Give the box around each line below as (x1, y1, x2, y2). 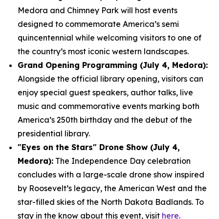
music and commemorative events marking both (18, 101, 199, 111)
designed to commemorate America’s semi (18, 19, 179, 29)
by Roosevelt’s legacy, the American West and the (18, 183, 207, 193)
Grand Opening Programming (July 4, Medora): (18, 60, 208, 70)
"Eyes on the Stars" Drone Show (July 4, (18, 142, 180, 152)
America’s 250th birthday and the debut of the (18, 115, 192, 125)
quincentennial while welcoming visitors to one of (18, 33, 201, 43)
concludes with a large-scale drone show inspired (18, 170, 204, 179)
